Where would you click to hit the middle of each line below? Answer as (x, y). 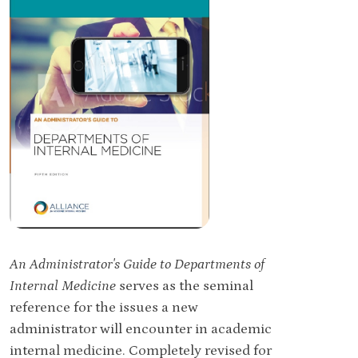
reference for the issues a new (104, 307)
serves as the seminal (185, 286)
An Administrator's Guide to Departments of (137, 264)
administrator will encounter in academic (141, 329)
